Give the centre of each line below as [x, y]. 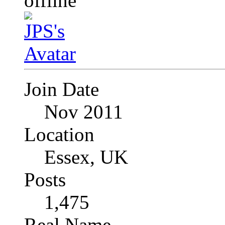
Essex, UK [86, 157]
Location [59, 135]
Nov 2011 [84, 112]
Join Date [62, 89]
